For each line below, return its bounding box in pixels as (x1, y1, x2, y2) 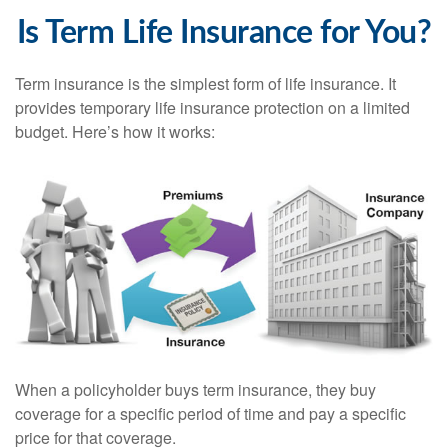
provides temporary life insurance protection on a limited (15, 96, 410, 119)
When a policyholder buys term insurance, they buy (15, 378, 376, 402)
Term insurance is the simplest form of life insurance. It (15, 72, 396, 95)
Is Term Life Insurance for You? (16, 17, 432, 49)
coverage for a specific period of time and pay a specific (15, 402, 406, 426)
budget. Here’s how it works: (15, 120, 215, 143)
